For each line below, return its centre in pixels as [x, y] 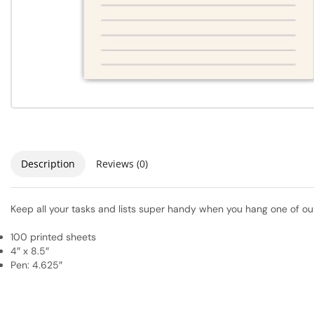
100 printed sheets [53, 237]
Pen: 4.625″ [36, 265]
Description [48, 164]
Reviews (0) [122, 164]
